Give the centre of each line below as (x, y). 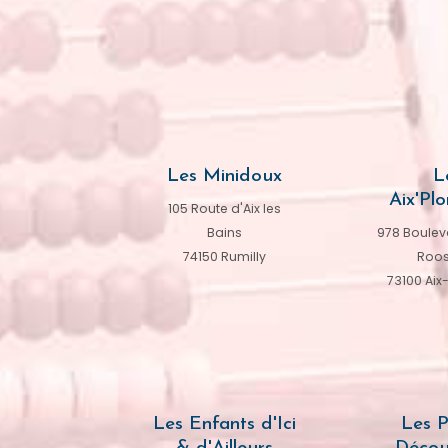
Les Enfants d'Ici (224, 425)
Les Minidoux (224, 177)
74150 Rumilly (224, 257)
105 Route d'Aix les (224, 209)
